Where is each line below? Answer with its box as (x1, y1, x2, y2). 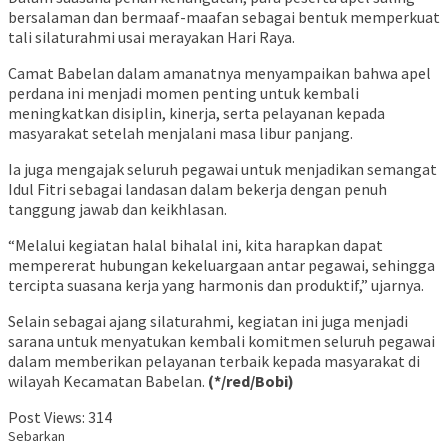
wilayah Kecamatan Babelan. (8, 371, 208, 392)
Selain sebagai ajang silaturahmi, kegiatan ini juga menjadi (8, 311, 408, 332)
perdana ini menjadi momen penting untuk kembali (8, 83, 359, 104)
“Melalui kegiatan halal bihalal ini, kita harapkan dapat (8, 235, 383, 256)
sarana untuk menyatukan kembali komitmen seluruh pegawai (8, 331, 435, 352)
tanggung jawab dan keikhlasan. (8, 199, 227, 220)
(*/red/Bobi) (208, 371, 294, 392)
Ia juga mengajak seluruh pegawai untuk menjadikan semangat (8, 159, 437, 180)
